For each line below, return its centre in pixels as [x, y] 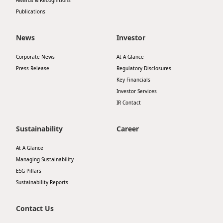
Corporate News [35, 57]
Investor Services [137, 91]
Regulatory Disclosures [144, 68]
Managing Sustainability [45, 159]
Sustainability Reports [42, 182]
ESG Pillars [29, 171]
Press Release [33, 68]
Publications [31, 11]
